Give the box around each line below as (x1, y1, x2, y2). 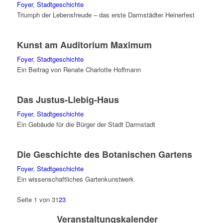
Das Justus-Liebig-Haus (16, 93, 119, 106)
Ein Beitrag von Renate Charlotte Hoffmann (16, 65, 141, 74)
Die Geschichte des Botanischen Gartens (16, 148, 192, 161)
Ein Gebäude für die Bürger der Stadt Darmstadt (16, 119, 155, 129)
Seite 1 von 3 (16, 195, 55, 204)
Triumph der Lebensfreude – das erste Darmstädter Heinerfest (16, 10, 195, 19)
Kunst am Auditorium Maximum (16, 38, 152, 51)
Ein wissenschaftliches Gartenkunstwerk (16, 174, 134, 184)
